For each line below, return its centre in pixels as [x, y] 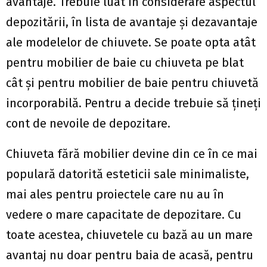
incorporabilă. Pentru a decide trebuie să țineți [133, 103]
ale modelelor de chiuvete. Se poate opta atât [131, 42]
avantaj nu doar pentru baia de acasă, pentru [130, 255]
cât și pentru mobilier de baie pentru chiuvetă [132, 83]
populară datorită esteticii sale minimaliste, [128, 174]
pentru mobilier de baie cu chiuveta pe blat [125, 63]
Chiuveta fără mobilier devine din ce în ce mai [132, 154]
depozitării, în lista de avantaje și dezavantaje [132, 22]
